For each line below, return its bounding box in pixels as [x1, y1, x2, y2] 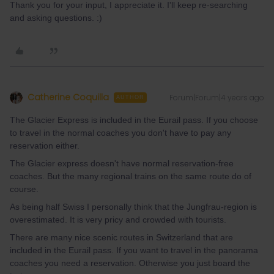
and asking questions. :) [10, 13, 102, 23]
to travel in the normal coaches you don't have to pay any [10, 128, 231, 138]
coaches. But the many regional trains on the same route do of [10, 171, 251, 181]
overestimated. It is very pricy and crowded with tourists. [10, 215, 229, 224]
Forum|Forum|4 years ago [169, 92, 264, 103]
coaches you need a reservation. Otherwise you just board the [10, 258, 250, 268]
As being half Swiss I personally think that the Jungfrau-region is [10, 202, 257, 212]
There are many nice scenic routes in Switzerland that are [10, 232, 233, 242]
